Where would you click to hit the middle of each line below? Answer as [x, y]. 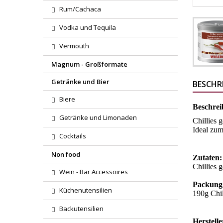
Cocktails [73, 136]
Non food [66, 154]
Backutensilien [81, 209]
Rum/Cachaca [80, 9]
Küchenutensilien [86, 190]
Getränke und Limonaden [98, 117]
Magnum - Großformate [89, 64]
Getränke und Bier [80, 82]
